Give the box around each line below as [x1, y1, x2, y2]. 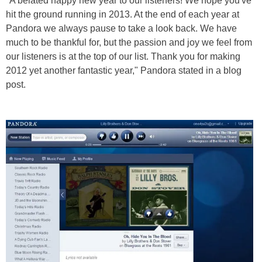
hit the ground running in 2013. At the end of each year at [6, 9, 239, 19]
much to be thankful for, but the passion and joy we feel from [6, 37, 252, 47]
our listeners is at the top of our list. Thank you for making [6, 51, 240, 61]
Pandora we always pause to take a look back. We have [6, 23, 237, 33]
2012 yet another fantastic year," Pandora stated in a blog [6, 65, 242, 75]
